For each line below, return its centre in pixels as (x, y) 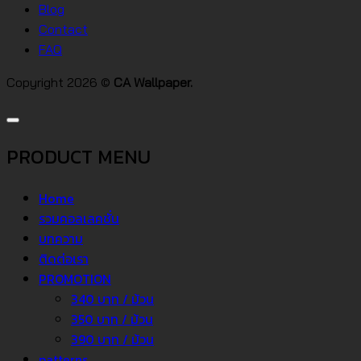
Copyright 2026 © (60, 83)
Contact (63, 29)
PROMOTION (75, 279)
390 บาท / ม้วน (112, 339)
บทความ (61, 239)
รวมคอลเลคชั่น (79, 218)
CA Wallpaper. (153, 83)
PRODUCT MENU (79, 157)
